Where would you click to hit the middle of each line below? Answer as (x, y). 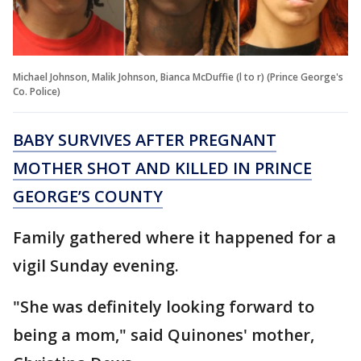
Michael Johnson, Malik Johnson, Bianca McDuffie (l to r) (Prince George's (178, 77)
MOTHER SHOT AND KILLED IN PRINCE (162, 168)
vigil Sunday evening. (96, 266)
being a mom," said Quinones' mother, (164, 335)
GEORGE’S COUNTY (88, 197)
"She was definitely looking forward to (164, 307)
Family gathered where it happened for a (174, 238)
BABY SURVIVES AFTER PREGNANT (145, 140)
